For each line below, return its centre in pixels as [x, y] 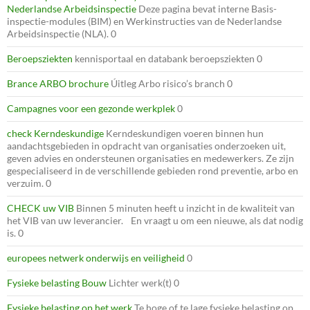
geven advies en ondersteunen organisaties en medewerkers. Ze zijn [151, 158]
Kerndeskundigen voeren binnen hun [184, 133]
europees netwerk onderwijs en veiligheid [96, 257]
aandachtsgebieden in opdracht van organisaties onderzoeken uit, [146, 145]
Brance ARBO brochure [58, 83]
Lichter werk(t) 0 [143, 282]
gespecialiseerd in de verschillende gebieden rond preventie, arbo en [153, 170]
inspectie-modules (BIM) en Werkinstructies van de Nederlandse [144, 21]
